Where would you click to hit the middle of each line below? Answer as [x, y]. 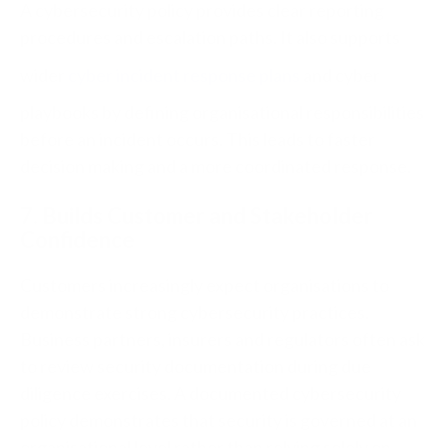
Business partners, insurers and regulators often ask [222, 339]
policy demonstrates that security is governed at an [218, 420]
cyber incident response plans [184, 74]
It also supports [340, 37]
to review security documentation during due [195, 366]
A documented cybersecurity [287, 393]
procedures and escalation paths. [150, 37]
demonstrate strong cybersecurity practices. [194, 312]
